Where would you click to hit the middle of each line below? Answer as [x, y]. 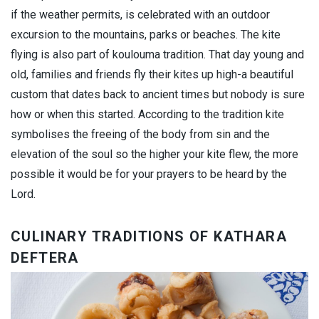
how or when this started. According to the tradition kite [147, 114]
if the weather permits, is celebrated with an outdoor [140, 14]
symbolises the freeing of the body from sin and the [140, 134]
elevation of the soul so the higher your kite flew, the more [155, 154]
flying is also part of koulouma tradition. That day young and [157, 54]
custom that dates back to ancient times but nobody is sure [158, 94]
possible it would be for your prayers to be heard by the [149, 174]
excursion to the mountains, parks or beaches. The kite [146, 34]
